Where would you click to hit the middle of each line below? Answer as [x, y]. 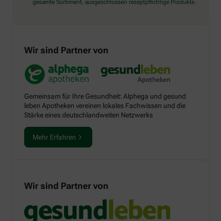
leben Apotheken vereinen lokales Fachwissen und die [105, 106]
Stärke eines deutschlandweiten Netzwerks [89, 115]
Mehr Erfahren [54, 137]
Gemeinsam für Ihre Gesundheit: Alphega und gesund [105, 96]
